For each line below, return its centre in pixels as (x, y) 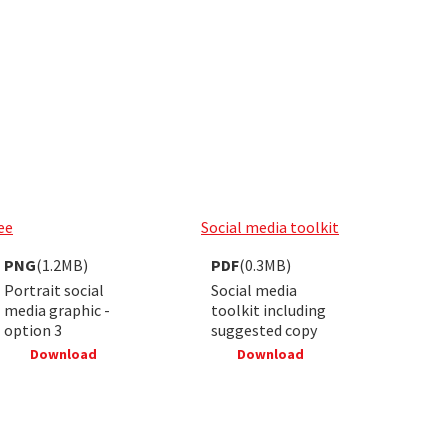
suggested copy (264, 329)
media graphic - (57, 309)
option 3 (33, 329)
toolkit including (268, 309)
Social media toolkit (270, 226)
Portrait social (54, 289)
